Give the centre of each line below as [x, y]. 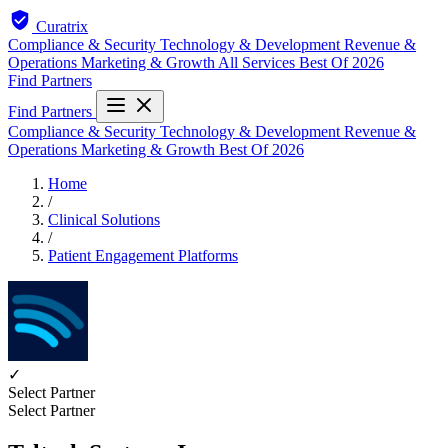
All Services [258, 62]
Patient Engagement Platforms [143, 255]
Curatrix [62, 26]
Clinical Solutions [104, 219]
